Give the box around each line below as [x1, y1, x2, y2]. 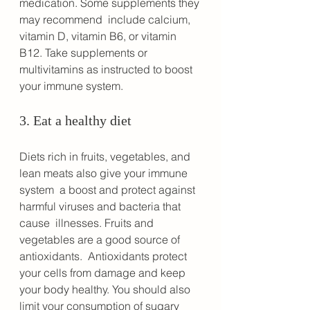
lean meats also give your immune [19, 166, 190, 181]
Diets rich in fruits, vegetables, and [19, 149, 193, 164]
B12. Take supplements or [19, 46, 150, 60]
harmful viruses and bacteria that [19, 199, 183, 214]
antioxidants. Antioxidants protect [19, 249, 190, 264]
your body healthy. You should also [19, 282, 193, 297]
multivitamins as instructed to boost [19, 62, 195, 77]
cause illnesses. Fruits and [19, 216, 156, 230]
